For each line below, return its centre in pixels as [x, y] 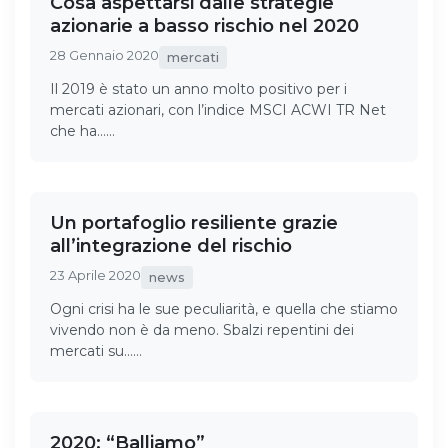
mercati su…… [96, 350]
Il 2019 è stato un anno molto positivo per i [198, 88]
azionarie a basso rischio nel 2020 [204, 25]
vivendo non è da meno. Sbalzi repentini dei [202, 329]
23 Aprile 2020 [95, 274]
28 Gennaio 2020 [104, 54]
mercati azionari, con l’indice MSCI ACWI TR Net [218, 109]
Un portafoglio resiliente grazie [194, 222]
